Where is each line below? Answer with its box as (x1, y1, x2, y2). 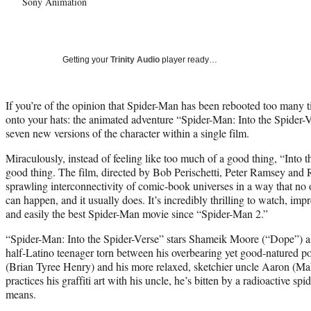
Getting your (62, 54, 110, 65)
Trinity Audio (110, 54, 160, 65)
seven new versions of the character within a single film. (6, 125, 249, 140)
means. (6, 286, 36, 301)
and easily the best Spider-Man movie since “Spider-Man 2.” (6, 205, 268, 221)
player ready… (160, 54, 217, 65)
